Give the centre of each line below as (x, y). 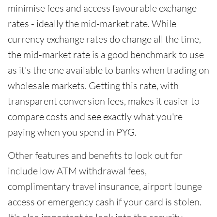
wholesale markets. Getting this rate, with (93, 85)
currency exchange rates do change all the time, (104, 39)
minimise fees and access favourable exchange (102, 8)
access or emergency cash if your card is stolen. (105, 201)
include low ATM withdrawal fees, (77, 170)
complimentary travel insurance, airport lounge (105, 186)
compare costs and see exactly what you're (95, 116)
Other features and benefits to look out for (95, 155)
